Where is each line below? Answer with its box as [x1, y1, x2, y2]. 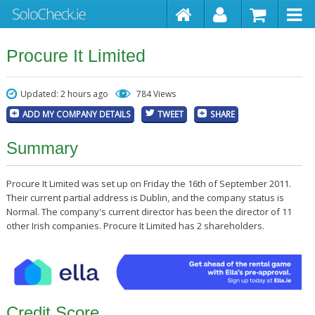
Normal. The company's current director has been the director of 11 [6, 205, 292, 218]
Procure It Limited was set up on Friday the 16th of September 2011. [6, 177, 291, 190]
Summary [6, 139, 78, 157]
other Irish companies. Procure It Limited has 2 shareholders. [6, 219, 264, 232]
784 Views [136, 88, 176, 100]
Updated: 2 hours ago [20, 88, 108, 100]
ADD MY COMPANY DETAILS [22, 108, 131, 120]
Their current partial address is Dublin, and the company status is [6, 191, 284, 204]
